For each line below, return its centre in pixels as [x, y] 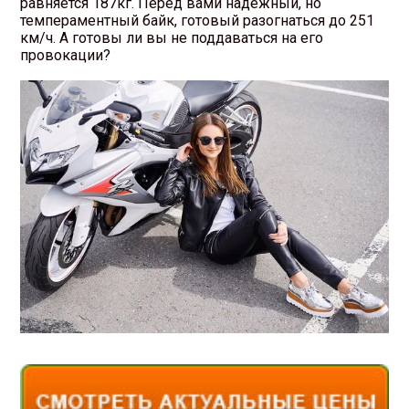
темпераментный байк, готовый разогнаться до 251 [198, 20]
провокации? [66, 55]
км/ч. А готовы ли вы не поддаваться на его [172, 37]
